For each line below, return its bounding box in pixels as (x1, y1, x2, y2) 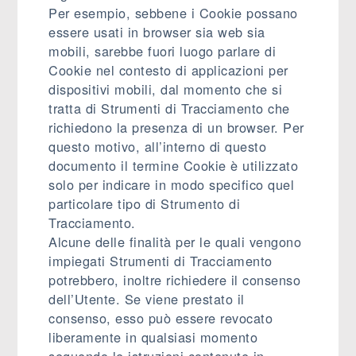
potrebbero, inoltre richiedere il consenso (48, 270, 301, 289)
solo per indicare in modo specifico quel (48, 175, 295, 194)
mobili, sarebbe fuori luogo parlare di (48, 41, 277, 60)
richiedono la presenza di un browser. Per (48, 118, 304, 137)
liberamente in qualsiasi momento (48, 327, 258, 346)
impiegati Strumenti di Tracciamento (48, 251, 273, 270)
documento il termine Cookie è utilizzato (48, 156, 299, 175)
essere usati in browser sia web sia (48, 22, 265, 41)
